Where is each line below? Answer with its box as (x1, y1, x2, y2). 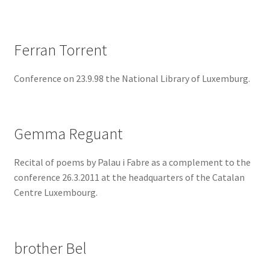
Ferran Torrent (13, 40, 107, 60)
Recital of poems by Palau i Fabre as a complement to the (13, 156, 251, 169)
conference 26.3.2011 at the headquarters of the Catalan (13, 171, 245, 184)
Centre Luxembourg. (13, 186, 98, 199)
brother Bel (13, 238, 87, 258)
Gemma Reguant (13, 124, 122, 144)
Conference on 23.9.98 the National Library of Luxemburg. (13, 72, 250, 84)
